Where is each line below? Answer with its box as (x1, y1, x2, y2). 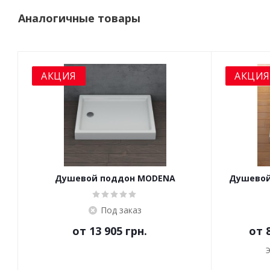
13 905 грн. (89, 224, 147, 238)
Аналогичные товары (18, 11, 140, 25)
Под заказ (100, 204, 142, 216)
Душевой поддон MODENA (137, 172, 175, 184)
